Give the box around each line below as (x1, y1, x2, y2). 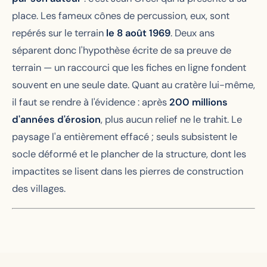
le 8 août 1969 (106, 27, 170, 40)
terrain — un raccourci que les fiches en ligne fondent (12, 61, 246, 74)
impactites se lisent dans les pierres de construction (12, 165, 243, 178)
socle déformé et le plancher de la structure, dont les (12, 148, 246, 161)
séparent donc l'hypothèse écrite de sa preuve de (12, 44, 231, 57)
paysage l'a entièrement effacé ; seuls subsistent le (12, 131, 237, 144)
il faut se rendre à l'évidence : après (12, 96, 169, 109)
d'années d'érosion (12, 113, 101, 126)
